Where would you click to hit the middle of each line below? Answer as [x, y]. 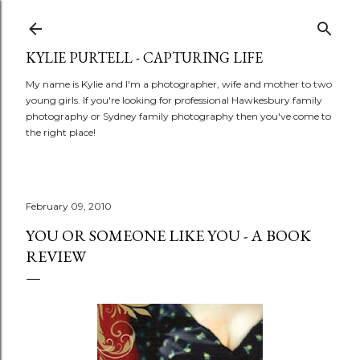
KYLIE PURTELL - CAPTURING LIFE [144, 57]
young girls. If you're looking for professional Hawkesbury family [174, 100]
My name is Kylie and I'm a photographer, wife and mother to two [179, 84]
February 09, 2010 [69, 206]
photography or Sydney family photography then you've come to [178, 116]
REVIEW [56, 256]
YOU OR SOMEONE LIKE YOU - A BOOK [168, 235]
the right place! [61, 132]
